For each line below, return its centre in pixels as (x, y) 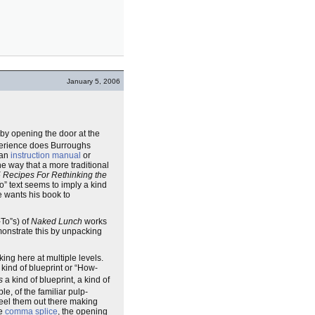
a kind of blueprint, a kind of (56, 280)
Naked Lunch (57, 221)
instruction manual (46, 155)
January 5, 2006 (94, 81)
